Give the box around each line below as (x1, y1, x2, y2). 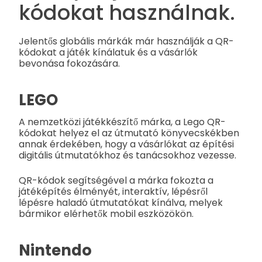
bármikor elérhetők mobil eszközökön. (19, 206, 194, 220)
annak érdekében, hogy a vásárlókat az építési (19, 137, 234, 151)
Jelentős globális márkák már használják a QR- (19, 34, 234, 48)
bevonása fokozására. (19, 56, 120, 70)
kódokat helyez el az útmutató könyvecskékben (19, 126, 239, 140)
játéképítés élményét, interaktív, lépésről (19, 184, 208, 198)
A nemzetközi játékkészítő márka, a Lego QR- (19, 115, 226, 129)
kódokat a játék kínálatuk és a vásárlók (19, 45, 198, 59)
